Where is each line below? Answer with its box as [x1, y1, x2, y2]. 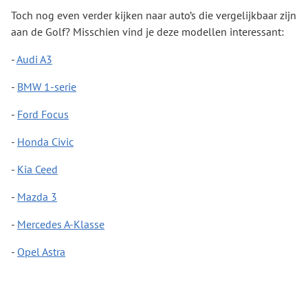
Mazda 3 [17, 190, 57, 204]
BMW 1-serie [17, 80, 76, 94]
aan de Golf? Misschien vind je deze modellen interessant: [11, 25, 284, 39]
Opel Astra [17, 245, 65, 259]
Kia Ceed [17, 162, 58, 177]
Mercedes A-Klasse [17, 217, 104, 232]
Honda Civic [17, 135, 74, 149]
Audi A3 [16, 52, 52, 67]
